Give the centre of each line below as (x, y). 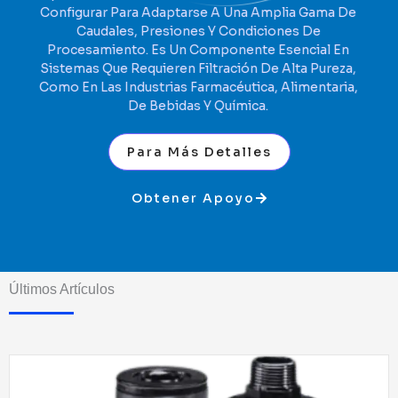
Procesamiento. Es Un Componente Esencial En (199, 49)
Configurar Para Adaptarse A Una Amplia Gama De (199, 12)
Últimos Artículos (62, 289)
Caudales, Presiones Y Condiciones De (199, 31)
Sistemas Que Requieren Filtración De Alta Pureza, (199, 68)
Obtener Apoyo (193, 198)
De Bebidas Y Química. (199, 105)
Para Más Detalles (199, 151)
